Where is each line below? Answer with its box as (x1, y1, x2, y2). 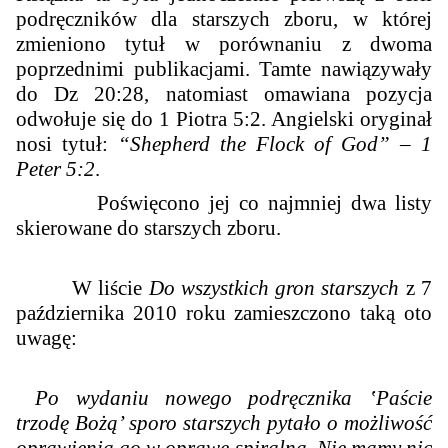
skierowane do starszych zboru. (16, 215, 282, 240)
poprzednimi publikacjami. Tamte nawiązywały (16, 56, 432, 81)
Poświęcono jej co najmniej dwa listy (16, 190, 432, 215)
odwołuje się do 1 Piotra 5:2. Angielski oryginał (16, 106, 432, 131)
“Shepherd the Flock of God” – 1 (118, 131, 432, 156)
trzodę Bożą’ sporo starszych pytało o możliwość (16, 410, 432, 435)
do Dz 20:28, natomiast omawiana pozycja (16, 81, 432, 106)
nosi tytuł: (16, 131, 119, 156)
